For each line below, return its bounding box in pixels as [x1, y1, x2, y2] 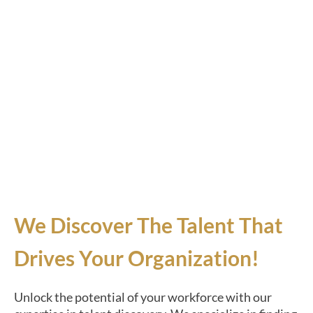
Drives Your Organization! [14, 245, 259, 270]
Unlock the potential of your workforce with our [14, 289, 272, 305]
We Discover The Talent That [14, 212, 283, 238]
